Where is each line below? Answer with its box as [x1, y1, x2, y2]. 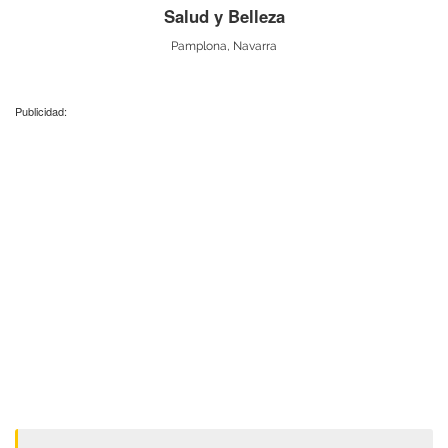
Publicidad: [15, 103, 67, 120]
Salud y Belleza [163, 3, 285, 28]
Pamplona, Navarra [171, 38, 277, 53]
